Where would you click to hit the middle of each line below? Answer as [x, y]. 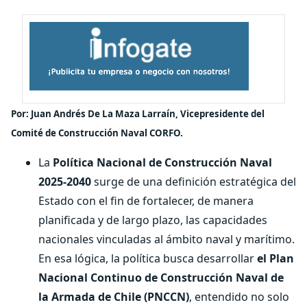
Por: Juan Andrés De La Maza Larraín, [96, 114]
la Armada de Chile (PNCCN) [114, 297]
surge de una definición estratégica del [194, 182]
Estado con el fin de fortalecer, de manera [146, 201]
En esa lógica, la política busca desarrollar [148, 258]
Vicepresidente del [222, 114]
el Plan [275, 258]
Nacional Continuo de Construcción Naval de [161, 278]
